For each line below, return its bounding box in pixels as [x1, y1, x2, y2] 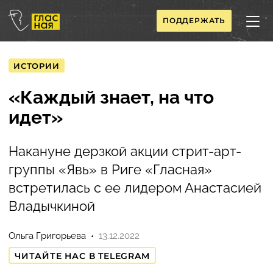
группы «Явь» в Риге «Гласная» [9, 161, 212, 177]
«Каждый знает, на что [9, 87, 214, 108]
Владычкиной [9, 198, 95, 214]
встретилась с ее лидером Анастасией [9, 180, 261, 196]
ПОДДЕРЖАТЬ [163, 16, 225, 25]
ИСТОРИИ [13, 61, 60, 71]
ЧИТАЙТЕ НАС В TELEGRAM [15, 250, 150, 261]
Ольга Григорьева [9, 230, 86, 241]
